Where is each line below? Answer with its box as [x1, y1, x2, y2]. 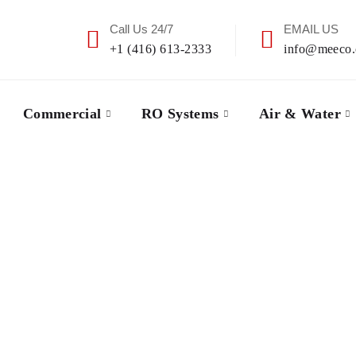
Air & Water [258, 106, 341, 122]
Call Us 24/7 [109, 22, 173, 36]
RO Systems [141, 106, 219, 122]
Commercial [22, 106, 102, 122]
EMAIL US [284, 22, 339, 36]
